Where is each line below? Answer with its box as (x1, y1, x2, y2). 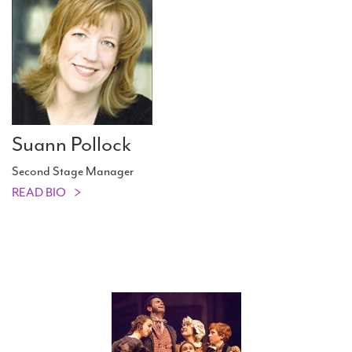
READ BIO (12, 185, 66, 201)
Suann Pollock (12, 131, 131, 158)
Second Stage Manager (12, 163, 134, 180)
